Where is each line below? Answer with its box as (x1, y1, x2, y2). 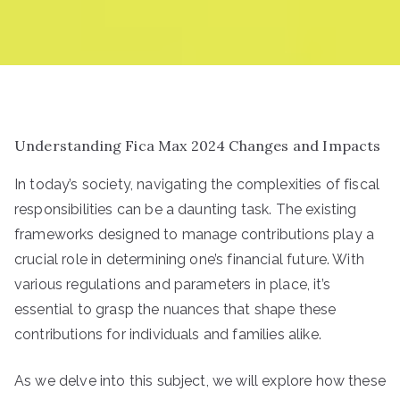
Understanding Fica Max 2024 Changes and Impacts (14, 137, 381, 154)
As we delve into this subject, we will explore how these (14, 372, 386, 389)
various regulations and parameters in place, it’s (14, 276, 330, 293)
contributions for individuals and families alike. (14, 326, 321, 343)
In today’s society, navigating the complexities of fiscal (14, 176, 380, 193)
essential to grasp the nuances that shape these (14, 301, 337, 318)
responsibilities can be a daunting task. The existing (14, 201, 357, 218)
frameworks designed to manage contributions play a (14, 226, 375, 243)
